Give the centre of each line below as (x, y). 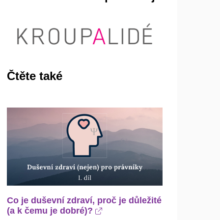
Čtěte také (35, 76)
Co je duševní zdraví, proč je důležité (84, 200)
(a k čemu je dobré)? (51, 210)
